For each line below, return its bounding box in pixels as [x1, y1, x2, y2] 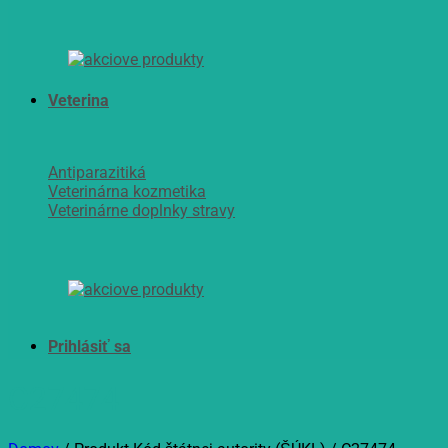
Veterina [48, 91, 109, 110]
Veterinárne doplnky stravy [48, 201, 235, 220]
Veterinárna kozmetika [48, 182, 206, 201]
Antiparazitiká [48, 163, 146, 182]
